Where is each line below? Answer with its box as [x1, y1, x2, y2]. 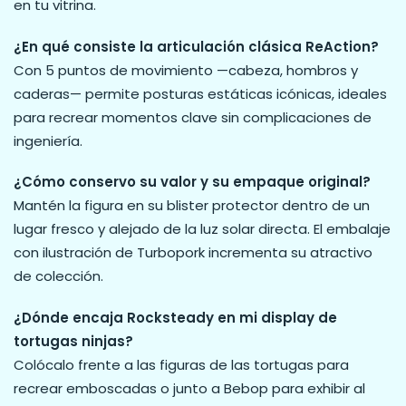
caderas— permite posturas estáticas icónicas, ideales [14, 83, 387, 103]
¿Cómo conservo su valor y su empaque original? [14, 172, 371, 192]
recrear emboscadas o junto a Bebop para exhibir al [14, 378, 365, 398]
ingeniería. [14, 130, 82, 150]
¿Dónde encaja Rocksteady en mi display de [14, 307, 337, 327]
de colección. [14, 266, 103, 286]
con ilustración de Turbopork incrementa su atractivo [14, 243, 372, 263]
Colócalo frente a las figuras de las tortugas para [14, 354, 349, 374]
